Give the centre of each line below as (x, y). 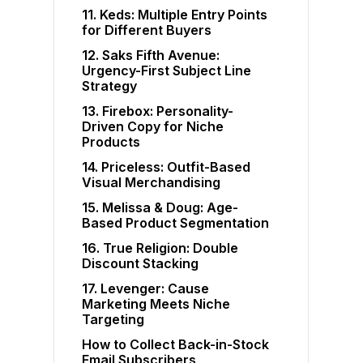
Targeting (113, 320)
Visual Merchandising (152, 183)
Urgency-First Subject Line (167, 71)
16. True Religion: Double (160, 248)
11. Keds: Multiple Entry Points (175, 15)
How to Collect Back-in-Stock (176, 345)
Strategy (110, 86)
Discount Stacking (141, 264)
